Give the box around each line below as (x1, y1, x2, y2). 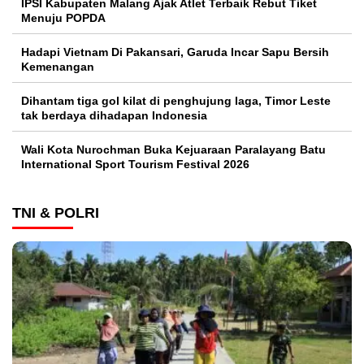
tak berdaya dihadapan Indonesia (21, 108, 207, 122)
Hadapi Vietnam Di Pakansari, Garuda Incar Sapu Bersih (21, 45, 329, 58)
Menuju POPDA (21, 11, 106, 24)
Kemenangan (21, 59, 97, 73)
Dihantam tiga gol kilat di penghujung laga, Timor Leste (21, 93, 331, 107)
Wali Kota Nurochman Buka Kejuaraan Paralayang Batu (21, 142, 326, 156)
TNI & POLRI (12, 204, 99, 221)
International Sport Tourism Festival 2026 (21, 157, 249, 171)
